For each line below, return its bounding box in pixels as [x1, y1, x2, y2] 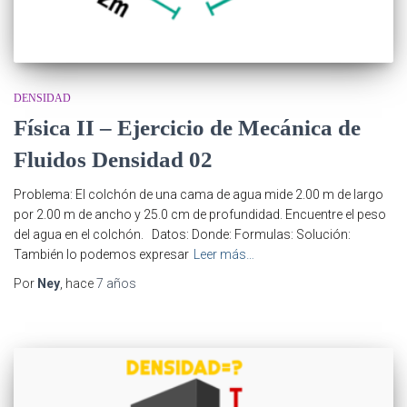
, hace [60, 275, 96, 291]
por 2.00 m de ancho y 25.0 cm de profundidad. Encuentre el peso [14, 206, 386, 222]
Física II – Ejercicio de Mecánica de [14, 114, 361, 140]
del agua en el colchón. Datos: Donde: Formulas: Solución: [14, 226, 351, 242]
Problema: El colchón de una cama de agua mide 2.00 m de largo [14, 186, 383, 202]
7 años [96, 275, 136, 291]
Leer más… [194, 246, 254, 262]
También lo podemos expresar [14, 246, 189, 262]
